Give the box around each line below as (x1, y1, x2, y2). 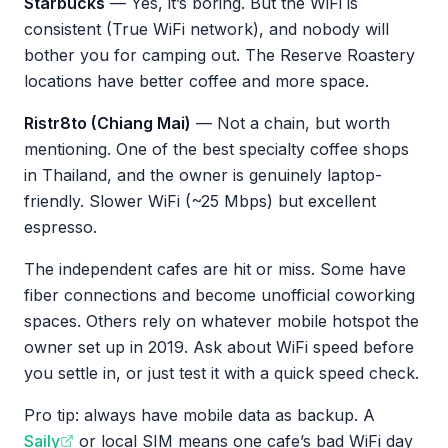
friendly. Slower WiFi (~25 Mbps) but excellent (24, 191, 376, 211)
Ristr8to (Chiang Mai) (24, 113, 191, 133)
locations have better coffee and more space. (24, 71, 369, 91)
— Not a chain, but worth (191, 113, 390, 133)
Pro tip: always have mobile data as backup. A (24, 405, 375, 425)
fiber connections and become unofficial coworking (24, 285, 415, 305)
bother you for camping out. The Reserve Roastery (24, 45, 415, 65)
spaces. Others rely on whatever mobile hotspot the (24, 311, 419, 331)
